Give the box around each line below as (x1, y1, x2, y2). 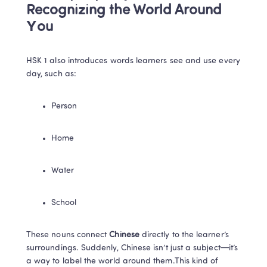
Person (51, 102, 77, 111)
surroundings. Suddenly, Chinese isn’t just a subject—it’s (26, 244, 238, 253)
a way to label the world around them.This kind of (26, 257, 219, 266)
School (51, 198, 77, 207)
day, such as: (26, 70, 76, 79)
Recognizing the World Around (26, 4, 222, 18)
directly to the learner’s (139, 231, 229, 240)
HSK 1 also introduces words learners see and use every (26, 57, 240, 66)
